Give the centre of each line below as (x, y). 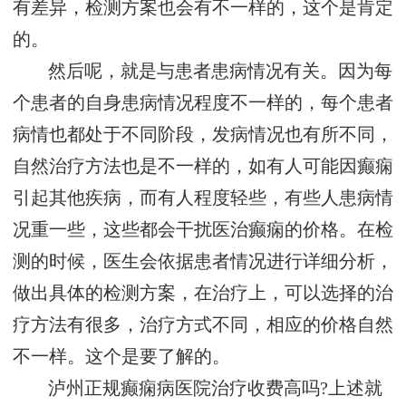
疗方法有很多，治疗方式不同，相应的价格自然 (203, 325)
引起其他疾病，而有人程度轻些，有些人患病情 (203, 198)
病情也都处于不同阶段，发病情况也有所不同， (203, 135)
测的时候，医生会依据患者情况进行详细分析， (203, 262)
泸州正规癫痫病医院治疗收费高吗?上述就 (216, 389)
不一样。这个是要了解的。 (121, 357)
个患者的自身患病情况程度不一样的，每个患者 (203, 103)
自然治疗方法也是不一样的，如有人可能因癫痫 (203, 167)
